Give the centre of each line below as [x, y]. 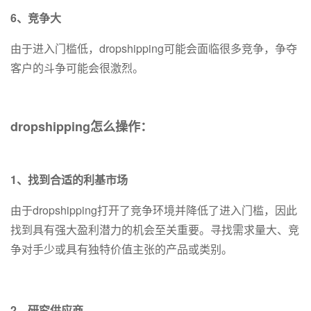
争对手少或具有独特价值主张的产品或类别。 [121, 249]
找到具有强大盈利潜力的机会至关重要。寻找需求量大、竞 [155, 230]
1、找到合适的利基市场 [69, 180]
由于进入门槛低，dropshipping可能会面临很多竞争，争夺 [154, 49]
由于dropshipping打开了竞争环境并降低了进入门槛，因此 [154, 210]
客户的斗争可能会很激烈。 [77, 68]
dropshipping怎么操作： [82, 127]
